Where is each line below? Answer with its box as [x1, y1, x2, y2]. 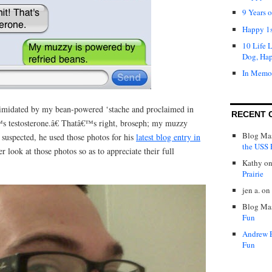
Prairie [242, 168, 263, 179]
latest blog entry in [136, 131, 200, 143]
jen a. [242, 184, 260, 195]
